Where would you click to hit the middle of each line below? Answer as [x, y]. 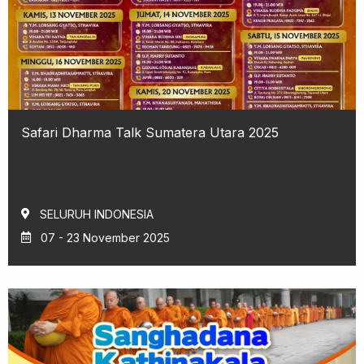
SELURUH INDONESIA [97, 214]
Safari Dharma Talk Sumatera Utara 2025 [150, 132]
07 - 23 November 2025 [105, 237]
